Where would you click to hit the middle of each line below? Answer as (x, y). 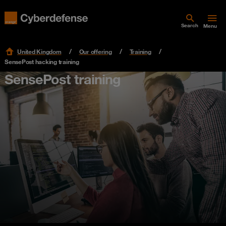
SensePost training (63, 79)
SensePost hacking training (42, 62)
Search (190, 25)
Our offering (95, 51)
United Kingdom (39, 51)
